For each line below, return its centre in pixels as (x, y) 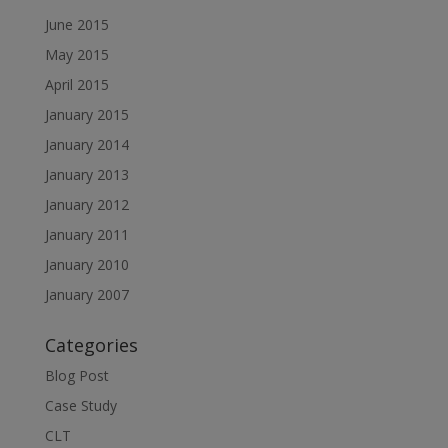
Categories (91, 345)
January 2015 (86, 114)
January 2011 (86, 234)
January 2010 (86, 264)
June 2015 (76, 24)
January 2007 (86, 294)
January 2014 (86, 144)
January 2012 (86, 204)
